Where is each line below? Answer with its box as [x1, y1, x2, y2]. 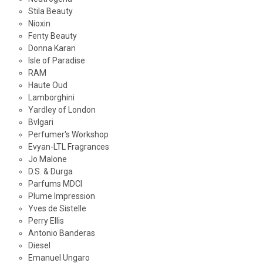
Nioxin [28, 19, 50, 29]
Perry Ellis [28, 216, 64, 226]
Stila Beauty [28, 6, 73, 16]
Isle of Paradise [28, 56, 85, 66]
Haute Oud [28, 80, 68, 90]
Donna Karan [28, 43, 76, 53]
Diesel [28, 241, 50, 251]
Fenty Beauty [28, 31, 77, 41]
